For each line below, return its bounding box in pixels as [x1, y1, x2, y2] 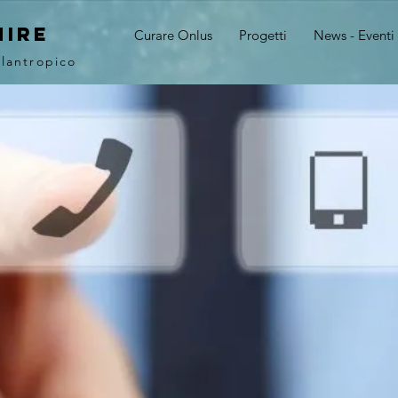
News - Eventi [314, 27, 394, 44]
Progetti [239, 27, 287, 44]
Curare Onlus [134, 27, 212, 44]
